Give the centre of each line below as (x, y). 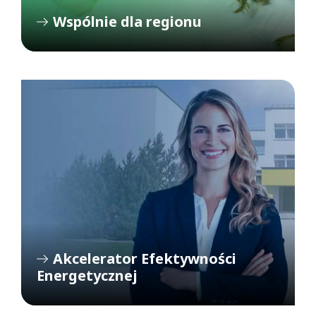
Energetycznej (87, 275)
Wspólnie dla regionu (127, 21)
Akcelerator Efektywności (145, 258)
